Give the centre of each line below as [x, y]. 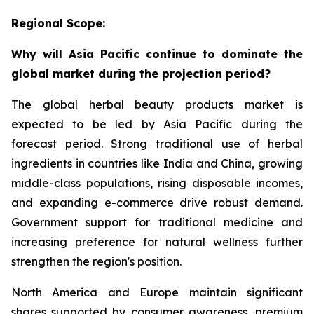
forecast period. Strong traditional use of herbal [157, 143]
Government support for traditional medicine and [157, 222]
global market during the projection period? [141, 73]
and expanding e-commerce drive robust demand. [157, 202]
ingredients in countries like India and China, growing [157, 163]
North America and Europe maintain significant [157, 292]
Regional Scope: [58, 23]
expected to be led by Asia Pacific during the [157, 124]
